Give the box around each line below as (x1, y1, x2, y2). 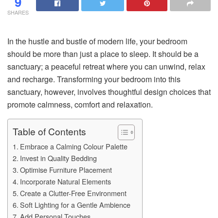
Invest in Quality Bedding (19, 152, 99, 163)
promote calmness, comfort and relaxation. (7, 98, 157, 110)
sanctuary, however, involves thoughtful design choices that (7, 86, 211, 97)
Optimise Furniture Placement (19, 164, 114, 175)
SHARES (7, 8, 29, 16)
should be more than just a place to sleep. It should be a (7, 48, 199, 59)
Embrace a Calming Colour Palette (19, 141, 129, 151)
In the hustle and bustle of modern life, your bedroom (7, 35, 187, 47)
